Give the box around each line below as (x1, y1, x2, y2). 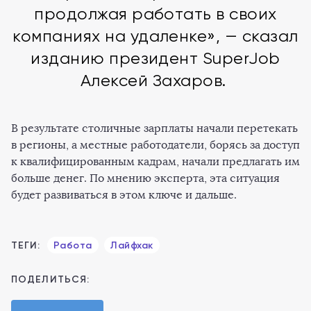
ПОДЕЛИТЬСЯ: (11, 274, 90, 285)
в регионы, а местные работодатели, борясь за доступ (11, 138, 300, 151)
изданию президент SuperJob (31, 49, 280, 68)
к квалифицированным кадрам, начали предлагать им (11, 155, 300, 168)
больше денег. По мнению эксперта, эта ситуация (11, 171, 280, 185)
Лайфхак (110, 239, 153, 251)
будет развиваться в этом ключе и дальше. (11, 188, 237, 201)
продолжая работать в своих (34, 4, 277, 24)
